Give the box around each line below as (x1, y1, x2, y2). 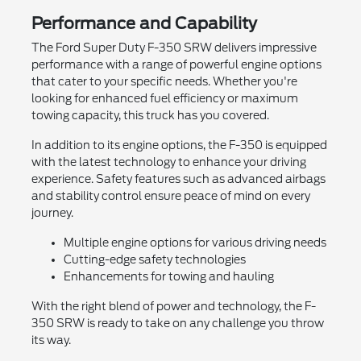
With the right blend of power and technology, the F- (31, 300, 316, 313)
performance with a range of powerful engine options (31, 58, 322, 72)
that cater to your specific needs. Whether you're (31, 75, 297, 89)
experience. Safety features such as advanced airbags (31, 172, 326, 186)
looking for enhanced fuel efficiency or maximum (31, 92, 298, 106)
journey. (31, 206, 73, 220)
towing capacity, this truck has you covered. (31, 109, 269, 122)
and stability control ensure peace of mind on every (31, 189, 310, 203)
